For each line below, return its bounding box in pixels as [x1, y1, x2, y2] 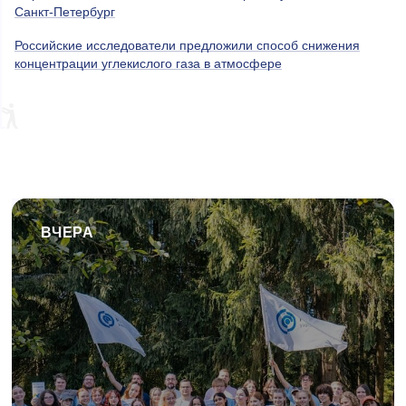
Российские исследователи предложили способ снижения [14, 38, 360, 53]
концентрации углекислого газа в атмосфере [14, 56, 282, 72]
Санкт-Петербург [14, 5, 115, 20]
